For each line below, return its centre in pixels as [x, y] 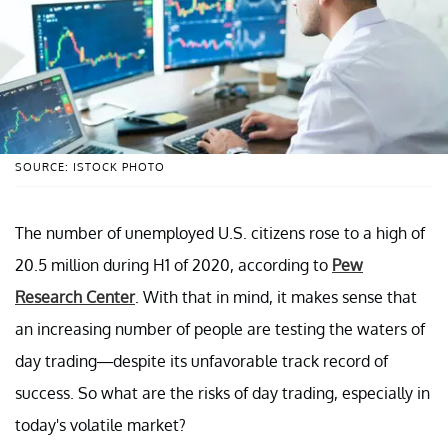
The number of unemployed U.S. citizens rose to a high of [220, 232]
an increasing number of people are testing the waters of [220, 328]
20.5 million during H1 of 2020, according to [173, 264]
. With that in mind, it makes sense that [276, 296]
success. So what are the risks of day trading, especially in [222, 392]
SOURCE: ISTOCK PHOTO [90, 166]
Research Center [75, 296]
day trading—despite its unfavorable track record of [201, 360]
